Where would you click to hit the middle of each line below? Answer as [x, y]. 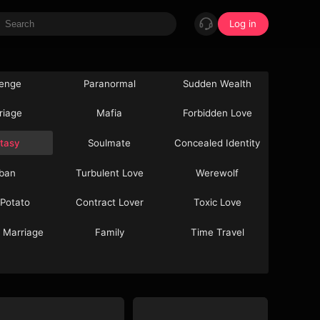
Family [109, 232]
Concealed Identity [217, 142]
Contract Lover [109, 202]
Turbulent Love [109, 172]
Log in [243, 23]
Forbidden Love [217, 113]
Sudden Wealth [217, 83]
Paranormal [109, 83]
